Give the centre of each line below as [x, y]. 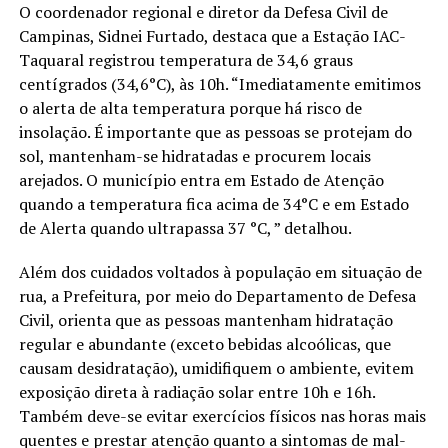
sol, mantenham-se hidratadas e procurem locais [194, 155]
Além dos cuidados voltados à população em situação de [220, 271]
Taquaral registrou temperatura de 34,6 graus [185, 59]
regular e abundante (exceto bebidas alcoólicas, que [204, 343]
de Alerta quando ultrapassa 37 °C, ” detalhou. [186, 227]
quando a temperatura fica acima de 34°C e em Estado [213, 203]
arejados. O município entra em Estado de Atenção [201, 179]
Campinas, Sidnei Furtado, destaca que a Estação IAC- [212, 35]
